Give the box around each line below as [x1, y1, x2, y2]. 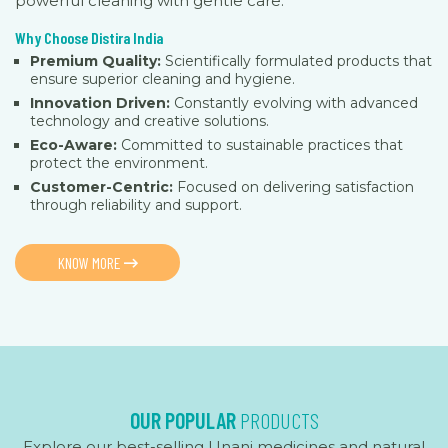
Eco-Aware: [30, 135, 117, 154]
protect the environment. [30, 153, 208, 172]
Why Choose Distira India [15, 27, 163, 47]
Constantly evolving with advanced [170, 93, 418, 112]
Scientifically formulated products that [161, 51, 432, 70]
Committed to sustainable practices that [117, 135, 403, 154]
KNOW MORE [57, 252, 124, 272]
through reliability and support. [30, 195, 242, 214]
